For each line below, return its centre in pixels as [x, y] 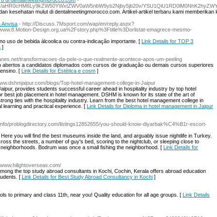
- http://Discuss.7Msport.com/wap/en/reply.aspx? [77, 24]
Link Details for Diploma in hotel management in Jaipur [150, 106]
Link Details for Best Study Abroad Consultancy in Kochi [87, 177]
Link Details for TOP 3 [167, 41]
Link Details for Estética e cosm [58, 71]
